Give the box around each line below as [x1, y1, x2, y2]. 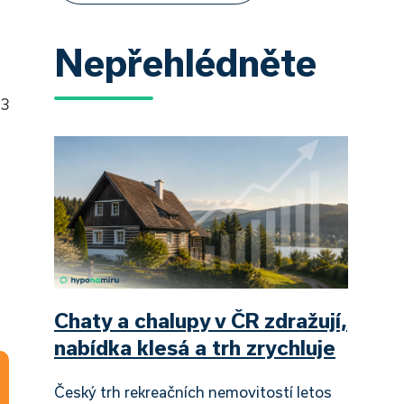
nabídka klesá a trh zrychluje [54, 335, 335, 359]
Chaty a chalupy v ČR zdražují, [54, 308, 347, 332]
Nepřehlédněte [54, 41, 317, 84]
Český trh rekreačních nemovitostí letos [54, 382, 332, 400]
